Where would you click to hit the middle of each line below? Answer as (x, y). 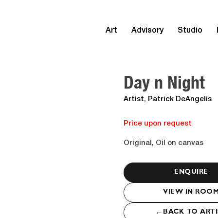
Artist (134, 99)
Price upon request (158, 124)
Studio (190, 30)
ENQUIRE (191, 172)
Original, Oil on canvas (163, 143)
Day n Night (164, 82)
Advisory (147, 30)
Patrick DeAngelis (180, 99)
